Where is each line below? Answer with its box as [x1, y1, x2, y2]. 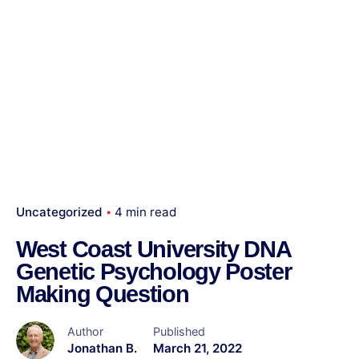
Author [67, 324, 103, 338]
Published [153, 324, 205, 338]
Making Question [16, 280, 189, 307]
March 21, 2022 [153, 340, 242, 356]
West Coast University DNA [16, 236, 291, 262]
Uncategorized [16, 204, 103, 220]
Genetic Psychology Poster [16, 258, 292, 284]
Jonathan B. [67, 340, 137, 356]
